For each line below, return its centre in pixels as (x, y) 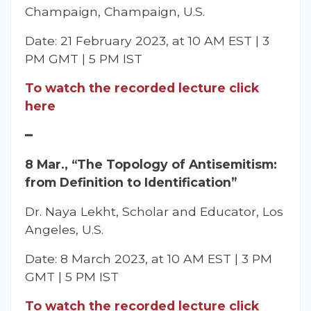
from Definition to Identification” (131, 182)
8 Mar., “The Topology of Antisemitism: (151, 164)
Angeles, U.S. (64, 229)
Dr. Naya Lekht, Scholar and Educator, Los (154, 211)
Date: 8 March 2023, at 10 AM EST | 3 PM (149, 258)
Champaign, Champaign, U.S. (115, 11)
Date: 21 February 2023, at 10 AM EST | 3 (147, 40)
